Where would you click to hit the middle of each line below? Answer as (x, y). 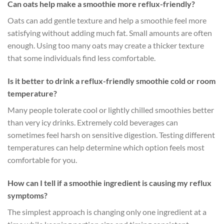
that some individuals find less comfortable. (81, 58)
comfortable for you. (42, 159)
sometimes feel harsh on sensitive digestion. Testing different (111, 134)
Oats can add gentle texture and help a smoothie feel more (107, 20)
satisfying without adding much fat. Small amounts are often (110, 33)
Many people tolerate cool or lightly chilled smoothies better (111, 109)
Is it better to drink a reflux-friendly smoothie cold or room (111, 80)
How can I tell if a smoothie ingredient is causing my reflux (109, 182)
